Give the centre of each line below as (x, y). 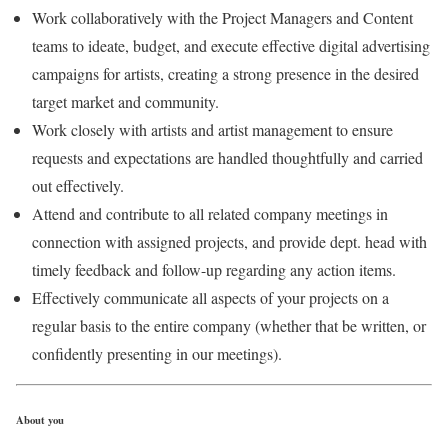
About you (40, 419)
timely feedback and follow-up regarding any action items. (214, 269)
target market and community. (125, 101)
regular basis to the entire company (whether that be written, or (229, 325)
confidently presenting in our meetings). (157, 353)
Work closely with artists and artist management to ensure (212, 129)
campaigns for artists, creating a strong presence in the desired (225, 73)
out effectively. (78, 185)
